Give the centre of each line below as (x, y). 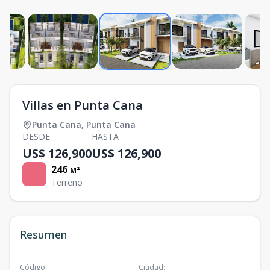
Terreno (67, 182)
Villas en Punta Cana (83, 105)
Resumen (43, 234)
